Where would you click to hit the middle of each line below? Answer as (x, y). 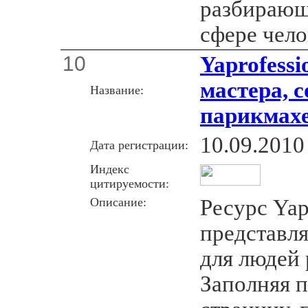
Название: (117, 90)
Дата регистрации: (139, 145)
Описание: (118, 202)
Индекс (110, 169)
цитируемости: (130, 183)
